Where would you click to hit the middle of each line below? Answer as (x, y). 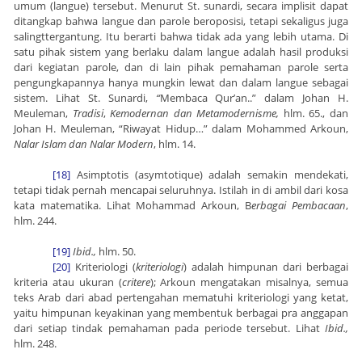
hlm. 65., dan (314, 114)
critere (136, 282)
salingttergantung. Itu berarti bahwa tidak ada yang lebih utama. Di (181, 37)
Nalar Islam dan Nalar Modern (84, 144)
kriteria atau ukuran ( (68, 282)
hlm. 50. (117, 252)
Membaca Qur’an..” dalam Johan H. (254, 98)
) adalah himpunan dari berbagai (266, 267)
